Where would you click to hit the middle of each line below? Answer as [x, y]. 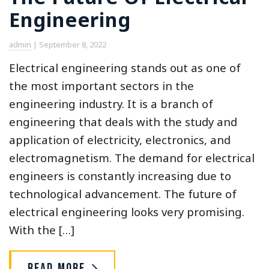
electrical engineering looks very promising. [127, 212]
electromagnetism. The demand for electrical [132, 158]
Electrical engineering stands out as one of [125, 68]
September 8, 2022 [73, 45]
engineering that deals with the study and [123, 122]
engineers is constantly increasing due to [120, 176]
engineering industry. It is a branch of [111, 104]
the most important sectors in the [101, 86]
